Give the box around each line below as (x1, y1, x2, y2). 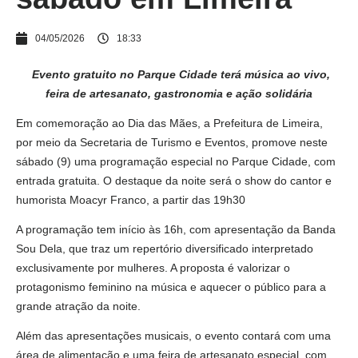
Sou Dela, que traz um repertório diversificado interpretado (16, 242, 313, 256)
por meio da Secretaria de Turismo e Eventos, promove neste (16, 136, 328, 149)
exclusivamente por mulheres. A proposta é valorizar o (16, 261, 290, 275)
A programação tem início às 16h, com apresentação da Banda (16, 223, 336, 237)
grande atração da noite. (16, 300, 141, 313)
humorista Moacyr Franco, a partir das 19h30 (16, 193, 245, 207)
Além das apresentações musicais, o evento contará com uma (16, 329, 331, 343)
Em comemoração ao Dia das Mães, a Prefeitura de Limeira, (16, 117, 323, 130)
